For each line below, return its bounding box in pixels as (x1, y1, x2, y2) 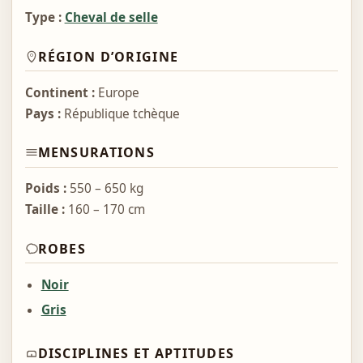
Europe (94, 83, 139, 101)
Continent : (24, 83, 95, 101)
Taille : (24, 201, 65, 219)
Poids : (24, 180, 66, 198)
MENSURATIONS (37, 143, 155, 162)
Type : (24, 9, 62, 27)
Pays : (24, 105, 61, 122)
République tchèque (60, 105, 180, 122)
